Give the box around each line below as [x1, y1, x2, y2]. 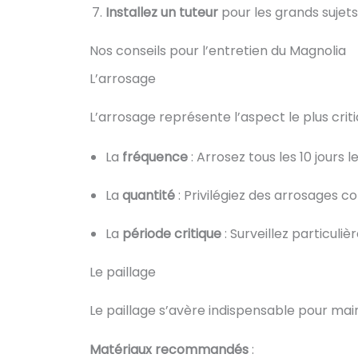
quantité [122, 185, 175, 205]
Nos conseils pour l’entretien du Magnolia [89, 42, 346, 61]
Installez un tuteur [105, 3, 218, 22]
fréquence [122, 147, 188, 166]
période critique [122, 224, 221, 243]
